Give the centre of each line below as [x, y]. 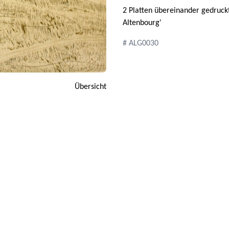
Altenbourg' [142, 23]
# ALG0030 [141, 43]
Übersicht [90, 87]
